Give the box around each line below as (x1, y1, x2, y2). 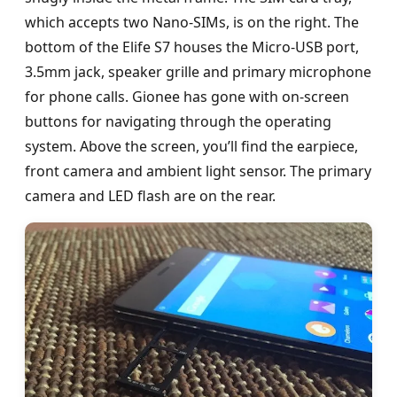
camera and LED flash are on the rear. (25, 185, 276, 206)
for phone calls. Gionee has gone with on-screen (25, 86, 349, 106)
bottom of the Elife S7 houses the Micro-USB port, (25, 36, 359, 57)
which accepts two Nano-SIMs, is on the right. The (25, 12, 359, 32)
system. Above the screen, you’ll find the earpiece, (25, 136, 358, 156)
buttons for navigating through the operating (25, 111, 331, 131)
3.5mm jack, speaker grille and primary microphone (25, 61, 371, 82)
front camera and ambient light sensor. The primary (25, 160, 371, 181)
